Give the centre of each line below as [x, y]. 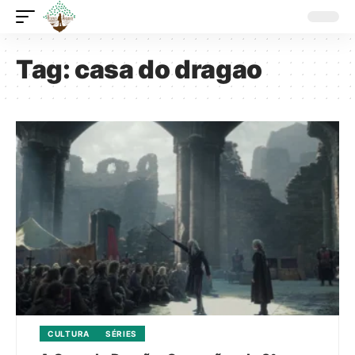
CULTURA [69, 333]
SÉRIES [121, 333]
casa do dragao [168, 69]
